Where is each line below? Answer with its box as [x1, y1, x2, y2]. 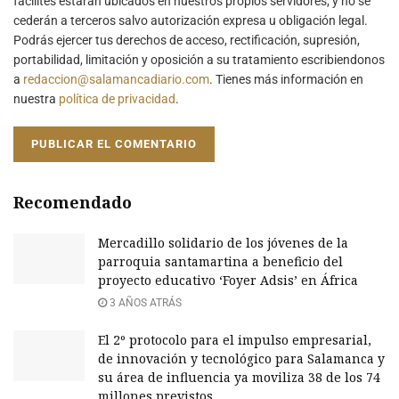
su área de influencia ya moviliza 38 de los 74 [98, 368, 380, 386]
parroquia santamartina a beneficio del [98, 252, 343, 270]
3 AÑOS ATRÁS [107, 296, 182, 309]
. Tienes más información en [209, 71, 363, 86]
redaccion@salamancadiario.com [23, 71, 209, 86]
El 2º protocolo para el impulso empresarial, [98, 330, 371, 348]
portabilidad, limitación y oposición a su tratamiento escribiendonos [13, 52, 385, 67]
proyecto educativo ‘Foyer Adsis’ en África [98, 271, 358, 289]
